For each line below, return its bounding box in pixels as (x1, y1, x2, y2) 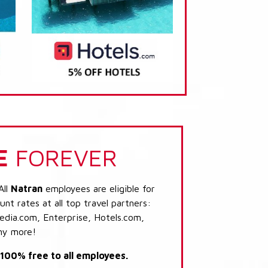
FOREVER (8, 142, 117, 171)
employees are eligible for (42, 182, 155, 194)
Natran (11, 182, 42, 194)
